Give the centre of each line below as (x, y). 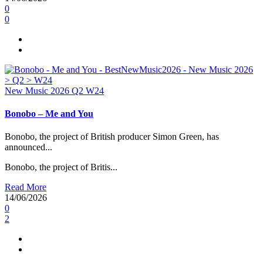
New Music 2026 (38, 90)
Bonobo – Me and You (49, 113)
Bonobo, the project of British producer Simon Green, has (112, 137)
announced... (28, 147)
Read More (26, 187)
